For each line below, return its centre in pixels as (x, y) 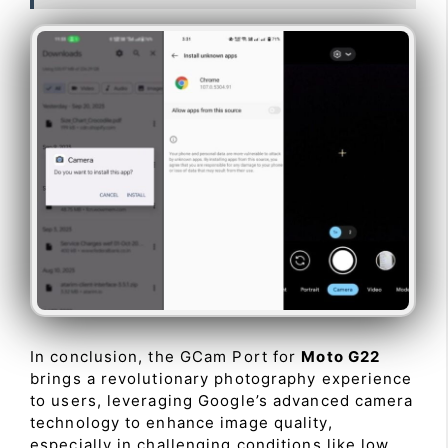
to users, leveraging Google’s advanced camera (222, 400)
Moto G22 (341, 356)
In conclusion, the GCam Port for (166, 356)
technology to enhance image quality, (181, 422)
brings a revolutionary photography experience (221, 378)
